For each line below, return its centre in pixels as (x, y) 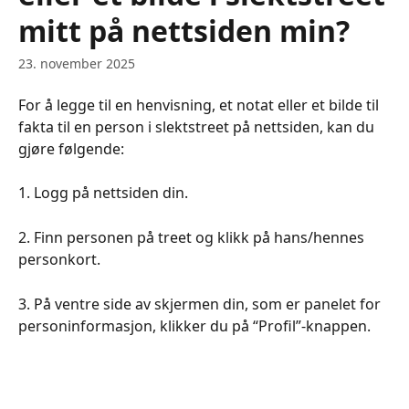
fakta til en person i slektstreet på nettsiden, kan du (198, 127)
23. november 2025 (77, 63)
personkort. (59, 260)
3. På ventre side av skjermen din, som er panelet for (201, 304)
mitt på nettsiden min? (184, 31)
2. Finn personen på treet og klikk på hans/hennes (193, 238)
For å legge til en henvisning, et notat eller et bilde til (200, 105)
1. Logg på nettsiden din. (103, 193)
